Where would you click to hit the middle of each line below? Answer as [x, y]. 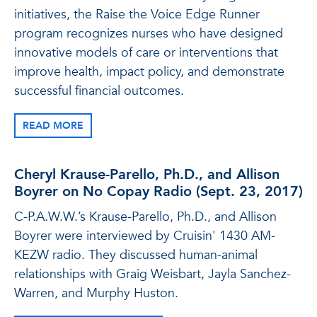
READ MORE [53, 126]
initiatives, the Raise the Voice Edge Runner [137, 15]
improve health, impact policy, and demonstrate [149, 72]
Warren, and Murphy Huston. [96, 293]
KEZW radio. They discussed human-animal [136, 255]
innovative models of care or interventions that [146, 53]
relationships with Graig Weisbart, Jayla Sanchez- [152, 274]
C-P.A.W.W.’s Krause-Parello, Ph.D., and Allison [145, 217]
